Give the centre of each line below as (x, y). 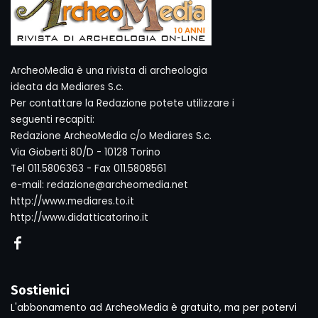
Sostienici (40, 290)
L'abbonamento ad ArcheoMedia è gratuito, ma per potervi (154, 308)
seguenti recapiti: (53, 120)
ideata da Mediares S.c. (67, 87)
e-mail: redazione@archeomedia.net (99, 185)
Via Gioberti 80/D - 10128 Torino (86, 152)
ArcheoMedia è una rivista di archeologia (109, 71)
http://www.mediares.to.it (72, 201)
